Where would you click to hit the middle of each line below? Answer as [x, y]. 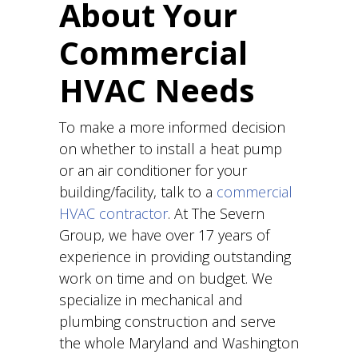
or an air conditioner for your [153, 170]
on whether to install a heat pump [171, 149]
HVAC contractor [113, 213]
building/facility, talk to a [138, 192]
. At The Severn [216, 213]
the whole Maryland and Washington [179, 343]
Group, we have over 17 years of [164, 235]
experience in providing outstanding [175, 257]
